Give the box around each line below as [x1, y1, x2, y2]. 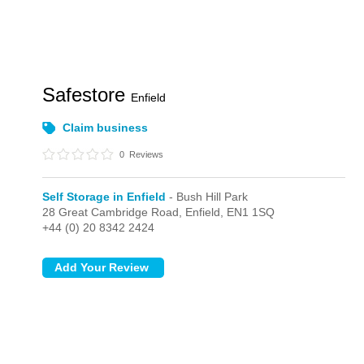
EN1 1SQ [227, 206, 275, 219]
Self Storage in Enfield [42, 190, 167, 203]
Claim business [63, 121, 149, 134]
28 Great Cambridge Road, [42, 206, 186, 219]
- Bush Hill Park [166, 190, 249, 203]
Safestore [42, 84, 132, 106]
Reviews [127, 149, 164, 159]
